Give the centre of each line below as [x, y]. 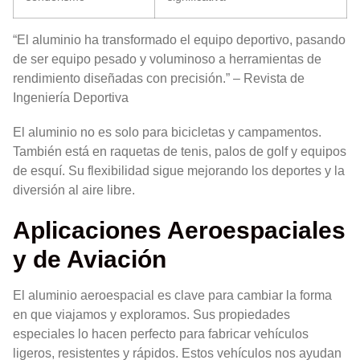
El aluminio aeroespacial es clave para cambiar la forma [172, 296]
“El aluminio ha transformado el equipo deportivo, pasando [179, 39]
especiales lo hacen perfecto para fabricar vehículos [161, 334]
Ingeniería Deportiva [71, 97]
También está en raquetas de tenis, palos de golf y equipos [180, 151]
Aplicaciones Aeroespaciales [179, 230]
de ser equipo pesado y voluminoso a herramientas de [167, 59]
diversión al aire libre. [74, 190]
